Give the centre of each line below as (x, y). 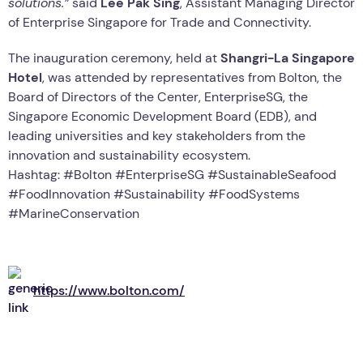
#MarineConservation (74, 213)
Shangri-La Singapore (288, 58)
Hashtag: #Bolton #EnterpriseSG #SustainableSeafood (172, 174)
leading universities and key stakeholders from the (157, 135)
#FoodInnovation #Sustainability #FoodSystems (154, 194)
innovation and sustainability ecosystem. (129, 155)
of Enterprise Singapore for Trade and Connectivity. (160, 22)
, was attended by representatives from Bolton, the (192, 77)
